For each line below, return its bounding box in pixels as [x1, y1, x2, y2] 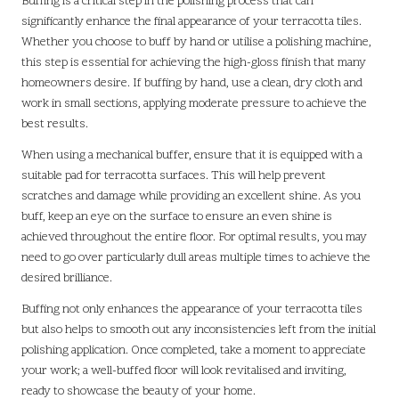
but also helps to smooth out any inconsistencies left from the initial [21, 321, 376, 338]
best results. [21, 115, 88, 133]
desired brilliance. [21, 269, 112, 287]
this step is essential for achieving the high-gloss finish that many [21, 53, 366, 71]
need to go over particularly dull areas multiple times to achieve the [21, 248, 370, 266]
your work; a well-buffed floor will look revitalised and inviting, [21, 362, 346, 379]
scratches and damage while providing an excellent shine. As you [21, 187, 361, 205]
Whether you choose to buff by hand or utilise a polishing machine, [21, 33, 371, 51]
